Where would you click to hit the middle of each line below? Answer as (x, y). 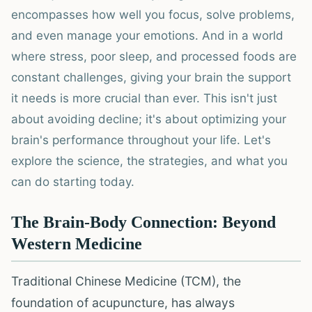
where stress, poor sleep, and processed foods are (154, 56)
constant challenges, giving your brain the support (151, 77)
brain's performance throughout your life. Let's (141, 140)
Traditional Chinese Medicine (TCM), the (126, 281)
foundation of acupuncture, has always (123, 303)
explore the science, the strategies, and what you (149, 161)
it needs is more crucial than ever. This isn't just (144, 98)
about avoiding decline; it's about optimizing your (149, 119)
